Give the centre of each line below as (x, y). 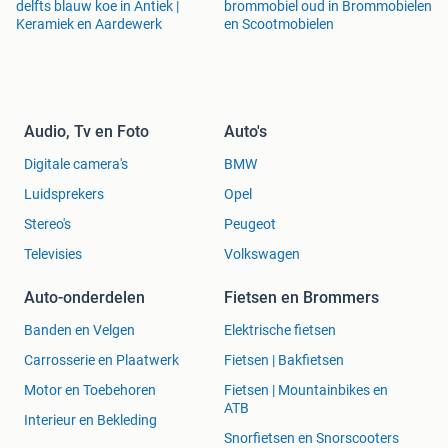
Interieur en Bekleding (90, 420)
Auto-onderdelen (84, 298)
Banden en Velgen (79, 330)
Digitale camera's (76, 164)
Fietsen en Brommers (301, 298)
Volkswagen (262, 254)
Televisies (53, 254)
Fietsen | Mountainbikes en (306, 390)
